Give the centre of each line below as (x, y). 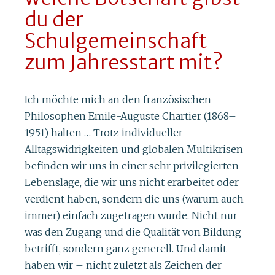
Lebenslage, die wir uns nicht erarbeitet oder (132, 183)
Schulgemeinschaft (116, 41)
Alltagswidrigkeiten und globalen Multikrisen (134, 149)
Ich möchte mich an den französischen (118, 100)
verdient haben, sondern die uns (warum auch (134, 199)
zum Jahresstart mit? (124, 62)
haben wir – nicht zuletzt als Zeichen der (123, 265)
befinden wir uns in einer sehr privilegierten (132, 166)
